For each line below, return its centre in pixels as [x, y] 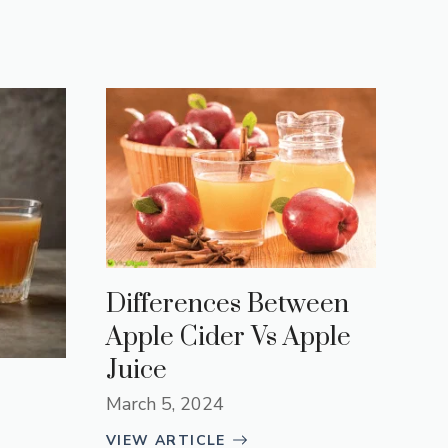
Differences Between [227, 304]
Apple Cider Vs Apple [228, 337]
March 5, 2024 [165, 403]
